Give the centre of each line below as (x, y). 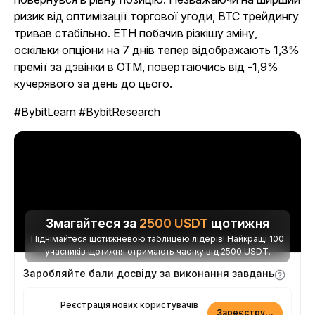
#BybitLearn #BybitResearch (87, 111)
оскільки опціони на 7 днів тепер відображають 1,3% (157, 50)
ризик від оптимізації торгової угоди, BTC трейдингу (156, 16)
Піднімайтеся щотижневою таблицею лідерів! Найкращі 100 (157, 238)
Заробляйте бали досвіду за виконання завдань (149, 273)
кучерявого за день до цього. (93, 83)
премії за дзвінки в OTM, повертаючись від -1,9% (146, 66)
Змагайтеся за (92, 223)
